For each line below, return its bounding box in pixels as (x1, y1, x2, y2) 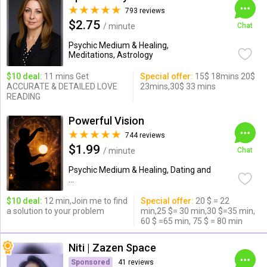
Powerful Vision (68, 114, 144, 127)
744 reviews (125, 131, 165, 139)
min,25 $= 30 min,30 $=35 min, (140, 206, 255, 216)
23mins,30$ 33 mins (139, 82, 216, 91)
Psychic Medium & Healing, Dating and (68, 165, 211, 175)
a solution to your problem (6, 206, 104, 216)
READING (6, 92, 41, 101)
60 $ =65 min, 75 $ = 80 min (140, 216, 243, 226)
